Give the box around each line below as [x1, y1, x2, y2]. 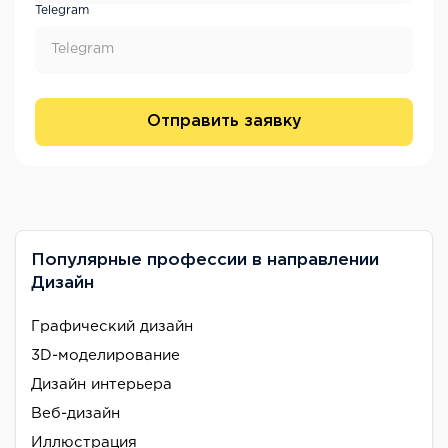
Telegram [35, 4, 89, 16]
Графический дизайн [31, 319, 193, 333]
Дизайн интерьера [31, 377, 172, 391]
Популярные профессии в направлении [31, 252, 379, 268]
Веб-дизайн [31, 406, 120, 420]
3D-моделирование [31, 348, 180, 362]
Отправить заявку [146, 114, 302, 130]
